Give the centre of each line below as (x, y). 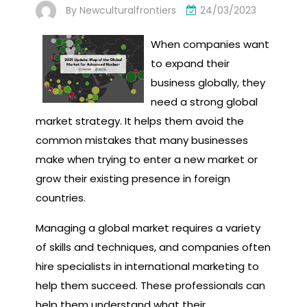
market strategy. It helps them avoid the (140, 121)
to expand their (190, 63)
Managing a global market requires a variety (148, 228)
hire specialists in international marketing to (147, 266)
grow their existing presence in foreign (133, 178)
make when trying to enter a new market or (147, 159)
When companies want (210, 44)
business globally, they (208, 82)
